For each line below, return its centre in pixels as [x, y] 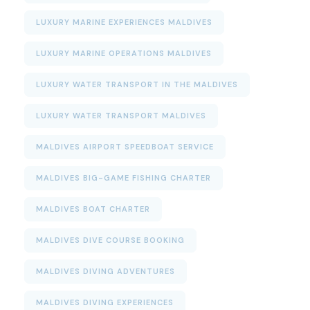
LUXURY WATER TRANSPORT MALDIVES [121, 116]
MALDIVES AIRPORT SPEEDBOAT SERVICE [125, 147]
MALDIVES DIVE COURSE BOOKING [110, 240]
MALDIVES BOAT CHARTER [93, 209]
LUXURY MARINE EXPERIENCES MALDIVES [124, 22]
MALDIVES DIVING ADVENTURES [106, 272]
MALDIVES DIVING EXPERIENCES [105, 303]
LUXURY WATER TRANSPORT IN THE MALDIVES [137, 85]
